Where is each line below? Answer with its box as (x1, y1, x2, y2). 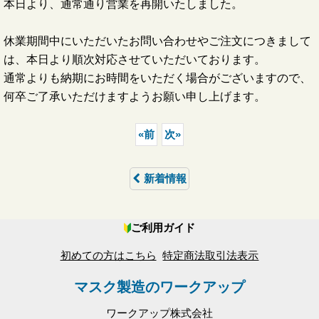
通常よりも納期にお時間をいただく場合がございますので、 (4, 70, 311, 84)
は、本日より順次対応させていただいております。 (4, 52, 266, 66)
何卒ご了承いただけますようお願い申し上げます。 (4, 89, 266, 103)
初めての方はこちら (60, 249, 157, 261)
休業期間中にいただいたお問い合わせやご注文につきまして (4, 33, 311, 47)
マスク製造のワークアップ (74, 278, 245, 295)
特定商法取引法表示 (162, 249, 259, 261)
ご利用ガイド (131, 221, 195, 234)
